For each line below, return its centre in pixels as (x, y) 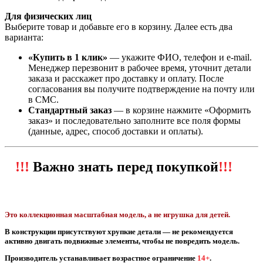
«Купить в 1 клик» (68, 57)
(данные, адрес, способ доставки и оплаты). (116, 131)
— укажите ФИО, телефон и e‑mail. (180, 57)
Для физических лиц (48, 16)
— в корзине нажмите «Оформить (181, 110)
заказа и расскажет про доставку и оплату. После (126, 78)
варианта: (24, 37)
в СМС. (43, 99)
